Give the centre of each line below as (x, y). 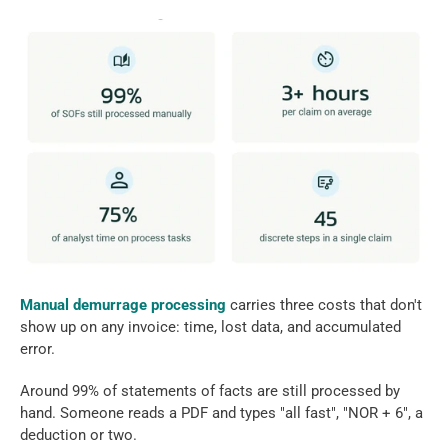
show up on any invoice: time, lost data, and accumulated (210, 327)
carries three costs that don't (326, 305)
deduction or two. (80, 435)
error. (39, 349)
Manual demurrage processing (125, 305)
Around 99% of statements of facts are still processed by (210, 391)
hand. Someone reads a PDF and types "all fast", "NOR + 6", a (221, 413)
